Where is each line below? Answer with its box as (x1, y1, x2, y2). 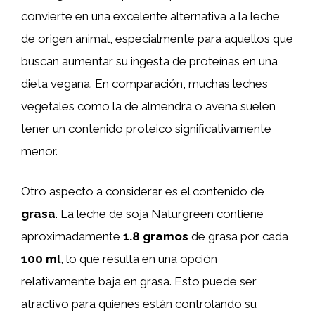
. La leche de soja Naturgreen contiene (56, 207, 264, 221)
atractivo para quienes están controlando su (21, 297, 257, 311)
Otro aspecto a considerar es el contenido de (21, 184, 264, 198)
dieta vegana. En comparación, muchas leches (21, 76, 268, 91)
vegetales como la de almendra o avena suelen (21, 98, 276, 113)
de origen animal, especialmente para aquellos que (21, 31, 293, 46)
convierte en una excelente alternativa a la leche (21, 8, 280, 23)
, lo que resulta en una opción (60, 252, 217, 266)
